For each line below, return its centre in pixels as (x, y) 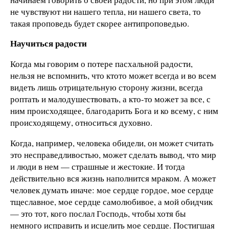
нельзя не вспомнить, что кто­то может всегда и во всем (113, 76)
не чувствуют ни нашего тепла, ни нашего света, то (106, 11)
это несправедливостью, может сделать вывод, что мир (113, 155)
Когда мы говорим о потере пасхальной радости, (101, 64)
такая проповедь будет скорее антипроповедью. (100, 23)
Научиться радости (49, 43)
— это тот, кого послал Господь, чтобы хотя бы (98, 214)
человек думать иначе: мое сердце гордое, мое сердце (112, 190)
